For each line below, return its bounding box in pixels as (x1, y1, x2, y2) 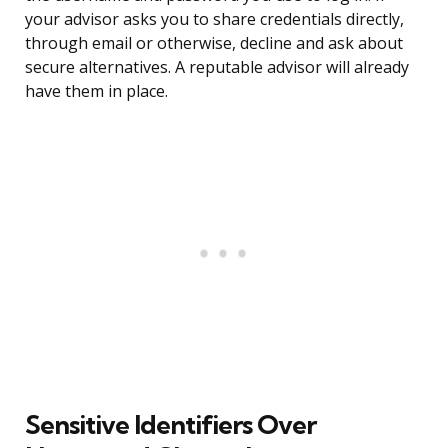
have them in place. (25, 80, 168, 103)
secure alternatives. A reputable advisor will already (25, 56, 409, 79)
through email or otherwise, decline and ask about (25, 32, 403, 55)
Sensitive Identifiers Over (25, 408, 316, 442)
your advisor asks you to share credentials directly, (25, 8, 404, 31)
